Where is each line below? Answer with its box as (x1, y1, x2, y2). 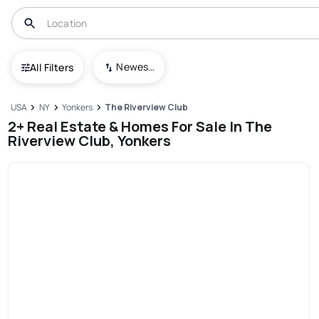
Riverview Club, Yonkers (8, 130, 172, 150)
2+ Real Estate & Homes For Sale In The (8, 116, 273, 136)
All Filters (30, 60, 74, 74)
